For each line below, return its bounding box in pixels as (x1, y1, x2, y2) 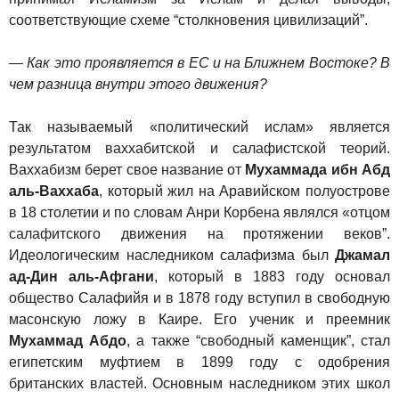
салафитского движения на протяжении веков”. (9, 226, 390, 241)
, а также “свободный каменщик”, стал (126, 333, 391, 348)
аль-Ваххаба (9, 183, 99, 199)
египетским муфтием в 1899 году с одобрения (9, 354, 390, 370)
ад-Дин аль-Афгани (9, 269, 154, 284)
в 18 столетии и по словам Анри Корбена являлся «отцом (9, 205, 390, 220)
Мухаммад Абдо (9, 333, 127, 348)
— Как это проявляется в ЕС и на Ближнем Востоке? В (9, 55, 390, 70)
